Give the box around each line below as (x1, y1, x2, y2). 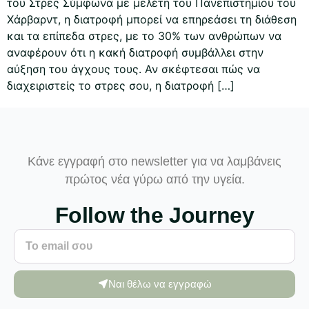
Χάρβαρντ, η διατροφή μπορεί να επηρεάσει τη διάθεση (7, 12, 297, 27)
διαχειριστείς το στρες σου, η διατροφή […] (7, 79, 235, 93)
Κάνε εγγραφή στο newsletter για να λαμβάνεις (28, 154, 281, 168)
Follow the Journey (54, 202, 255, 228)
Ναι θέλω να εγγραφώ (108, 278, 212, 290)
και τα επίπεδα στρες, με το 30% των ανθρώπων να (7, 29, 281, 43)
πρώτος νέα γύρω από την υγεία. (64, 172, 245, 186)
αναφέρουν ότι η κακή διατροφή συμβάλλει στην (7, 46, 263, 60)
